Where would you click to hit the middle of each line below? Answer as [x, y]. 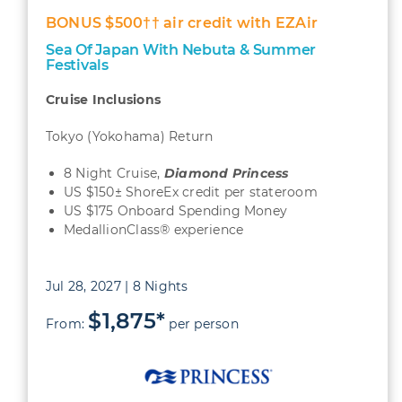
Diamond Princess [226, 173]
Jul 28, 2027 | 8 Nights [117, 286]
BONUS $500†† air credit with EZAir [182, 22]
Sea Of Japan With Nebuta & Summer [181, 49]
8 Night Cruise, [114, 173]
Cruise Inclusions [103, 99]
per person [202, 323]
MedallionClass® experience [153, 229]
